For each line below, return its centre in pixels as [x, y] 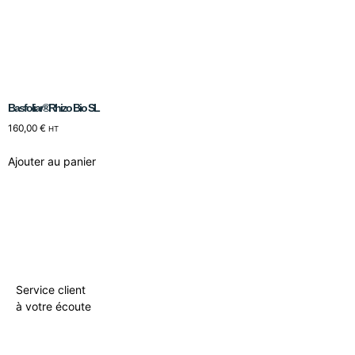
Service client [51, 289]
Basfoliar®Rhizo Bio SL [53, 107]
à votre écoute [53, 306]
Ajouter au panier [52, 161]
